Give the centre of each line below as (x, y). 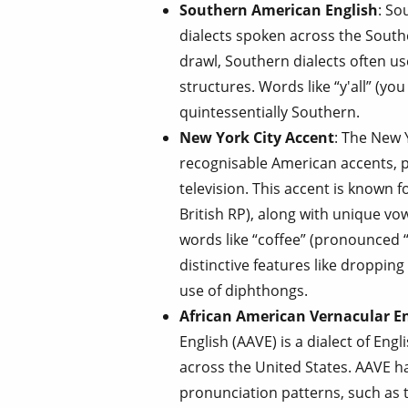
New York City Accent (257, 137)
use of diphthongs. (244, 290)
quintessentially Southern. (270, 112)
